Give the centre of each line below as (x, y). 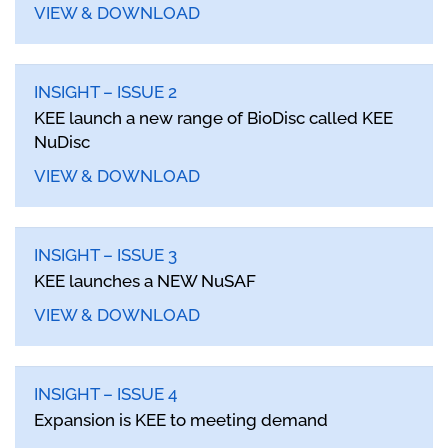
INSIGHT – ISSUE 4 (105, 394)
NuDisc (62, 142)
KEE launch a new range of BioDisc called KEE (213, 118)
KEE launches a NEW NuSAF (145, 281)
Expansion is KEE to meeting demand (181, 420)
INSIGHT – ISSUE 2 (105, 92)
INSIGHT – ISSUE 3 (105, 255)
